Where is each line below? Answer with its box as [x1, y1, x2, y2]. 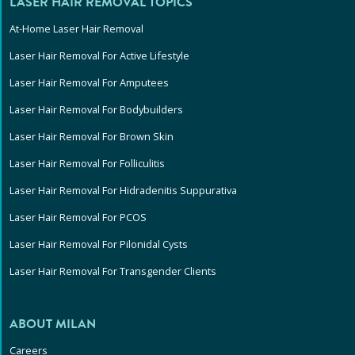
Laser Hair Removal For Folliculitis [10, 156, 165, 171]
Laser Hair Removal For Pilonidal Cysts [10, 237, 188, 252]
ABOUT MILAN [10, 315, 96, 334]
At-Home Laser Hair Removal [10, 21, 143, 36]
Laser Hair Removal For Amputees [10, 75, 169, 90]
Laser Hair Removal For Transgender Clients [10, 264, 216, 279]
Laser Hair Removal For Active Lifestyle [10, 48, 189, 63]
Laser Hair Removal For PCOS [10, 210, 147, 225]
